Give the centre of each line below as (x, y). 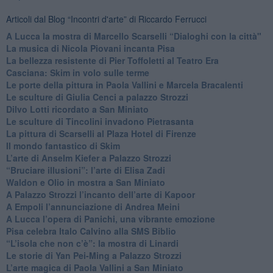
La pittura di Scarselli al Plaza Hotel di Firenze (101, 133)
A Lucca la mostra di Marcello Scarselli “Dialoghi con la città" (133, 36)
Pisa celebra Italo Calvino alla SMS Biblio (91, 231)
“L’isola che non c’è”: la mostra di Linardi (92, 243)
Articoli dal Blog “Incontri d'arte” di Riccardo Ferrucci (106, 19)
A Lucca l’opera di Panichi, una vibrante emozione (110, 218)
